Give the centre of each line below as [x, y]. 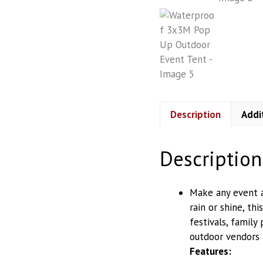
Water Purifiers [38, 35]
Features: [210, 251]
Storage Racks [37, 13]
